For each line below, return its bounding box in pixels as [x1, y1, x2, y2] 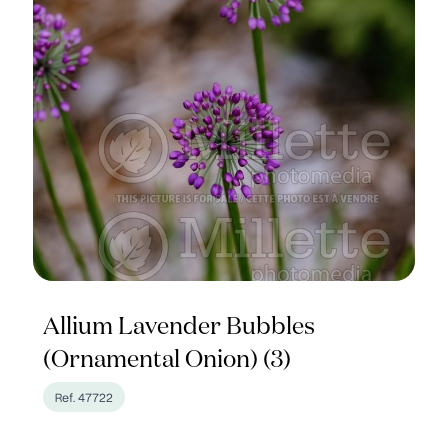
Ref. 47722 [55, 388, 114, 406]
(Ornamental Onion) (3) [43, 348, 292, 372]
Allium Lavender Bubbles [43, 315, 316, 339]
